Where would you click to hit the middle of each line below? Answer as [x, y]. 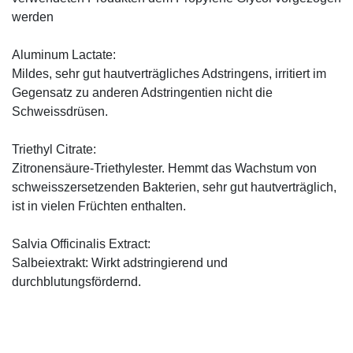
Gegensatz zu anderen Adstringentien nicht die [142, 92]
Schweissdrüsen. [61, 111]
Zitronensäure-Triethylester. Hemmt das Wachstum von [164, 168]
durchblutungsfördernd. [76, 281]
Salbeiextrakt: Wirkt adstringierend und [120, 262]
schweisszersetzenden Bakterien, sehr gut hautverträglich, [174, 187]
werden [33, 17]
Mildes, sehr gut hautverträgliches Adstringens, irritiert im [169, 73]
